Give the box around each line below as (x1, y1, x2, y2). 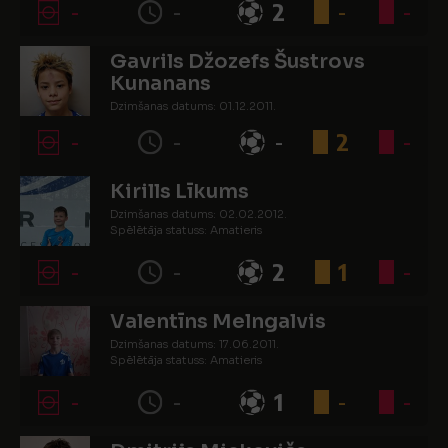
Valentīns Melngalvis (110, 309, 326, 334)
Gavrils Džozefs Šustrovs (110, 49, 365, 74)
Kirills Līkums (110, 179, 249, 204)
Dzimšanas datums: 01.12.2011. (110, 99, 276, 113)
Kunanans (110, 71, 211, 96)
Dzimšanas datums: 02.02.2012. (110, 207, 287, 221)
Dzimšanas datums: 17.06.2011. (110, 337, 279, 351)
